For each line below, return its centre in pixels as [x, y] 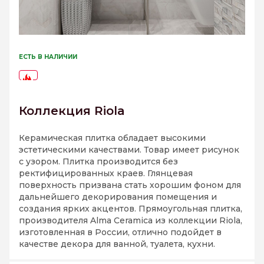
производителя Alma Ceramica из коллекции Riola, [131, 221]
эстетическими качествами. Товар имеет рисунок [129, 150]
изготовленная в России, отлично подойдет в [120, 232]
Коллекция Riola [72, 111]
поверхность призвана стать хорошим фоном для [130, 185]
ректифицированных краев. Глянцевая [106, 174]
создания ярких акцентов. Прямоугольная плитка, [131, 209]
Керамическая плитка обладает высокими [112, 138]
